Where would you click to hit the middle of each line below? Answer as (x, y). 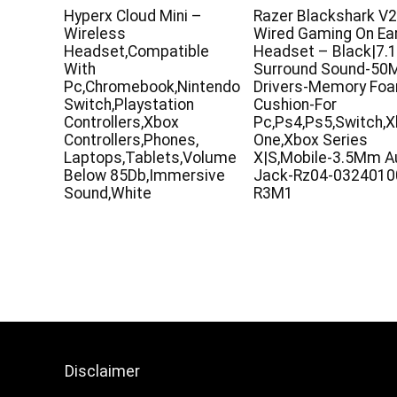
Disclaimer (102, 370)
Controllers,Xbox (122, 122)
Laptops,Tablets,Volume (151, 157)
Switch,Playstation (129, 104)
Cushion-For (296, 104)
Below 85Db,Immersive (145, 175)
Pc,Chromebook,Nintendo (152, 86)
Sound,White (108, 193)
